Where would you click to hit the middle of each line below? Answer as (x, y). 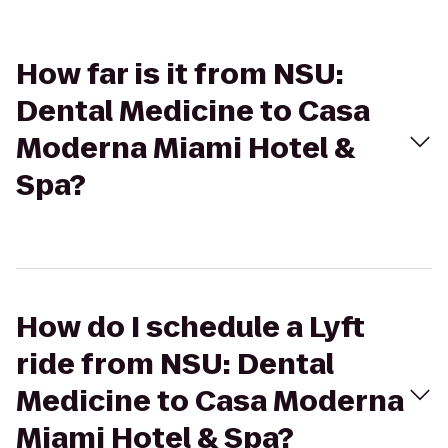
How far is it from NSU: (180, 74)
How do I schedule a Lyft (190, 327)
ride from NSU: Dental (175, 364)
